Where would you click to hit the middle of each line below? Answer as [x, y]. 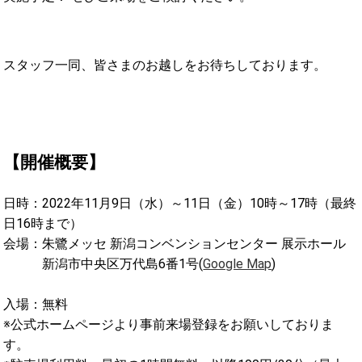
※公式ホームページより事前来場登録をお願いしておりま [169, 325]
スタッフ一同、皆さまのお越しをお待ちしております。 [165, 65]
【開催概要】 [55, 163]
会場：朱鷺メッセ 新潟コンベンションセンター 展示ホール [175, 244]
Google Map [238, 264]
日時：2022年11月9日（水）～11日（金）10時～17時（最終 [180, 204]
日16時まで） [43, 224]
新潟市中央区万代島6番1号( [103, 264]
